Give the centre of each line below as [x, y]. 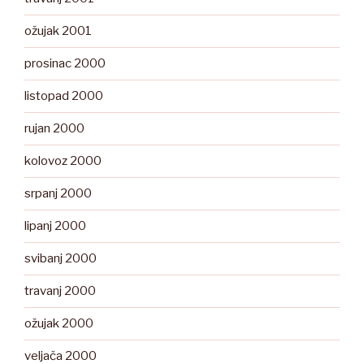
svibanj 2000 [61, 259]
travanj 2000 [60, 291]
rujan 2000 [54, 129]
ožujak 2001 [58, 31]
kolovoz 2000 [63, 161]
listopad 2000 [64, 96]
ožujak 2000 [59, 324]
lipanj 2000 [55, 226]
